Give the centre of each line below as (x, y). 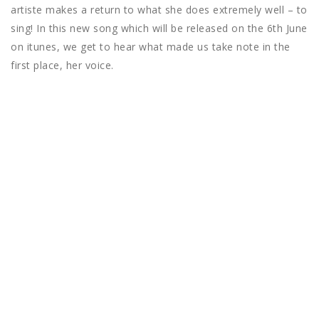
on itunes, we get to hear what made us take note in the (151, 47)
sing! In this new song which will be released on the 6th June (159, 28)
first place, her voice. (62, 66)
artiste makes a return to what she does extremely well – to (159, 10)
